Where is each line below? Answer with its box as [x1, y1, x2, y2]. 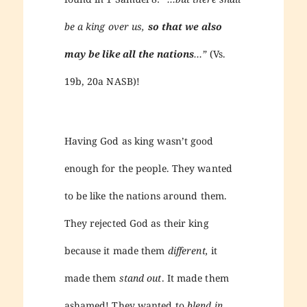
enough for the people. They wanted [64, 162, 232, 175]
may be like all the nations [64, 47, 195, 60]
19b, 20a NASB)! [64, 74, 140, 88]
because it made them [64, 244, 168, 258]
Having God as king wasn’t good [64, 134, 214, 148]
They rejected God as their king [64, 217, 209, 230]
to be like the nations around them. [64, 189, 228, 203]
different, [167, 244, 211, 258]
